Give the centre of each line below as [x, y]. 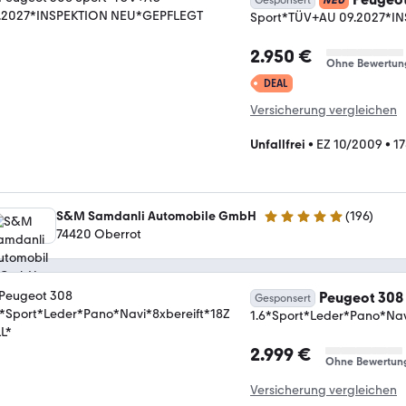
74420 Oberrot [99, 234]
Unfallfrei [278, 144]
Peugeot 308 [361, 298]
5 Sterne [287, 224]
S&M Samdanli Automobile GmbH [156, 216]
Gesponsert [283, 298]
